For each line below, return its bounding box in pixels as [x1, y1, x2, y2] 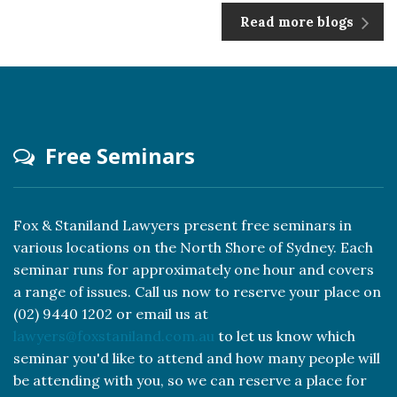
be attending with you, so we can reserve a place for [13, 371, 367, 389]
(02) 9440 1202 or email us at [13, 305, 208, 323]
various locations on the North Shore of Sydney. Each [13, 238, 373, 256]
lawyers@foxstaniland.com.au [13, 327, 214, 345]
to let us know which [214, 327, 355, 345]
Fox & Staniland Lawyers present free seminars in [13, 216, 352, 234]
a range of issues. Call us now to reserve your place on [13, 283, 381, 300]
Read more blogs [240, 13, 357, 30]
